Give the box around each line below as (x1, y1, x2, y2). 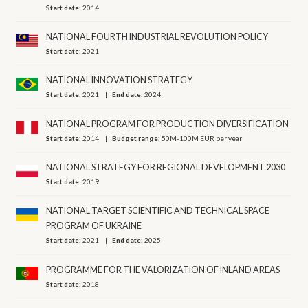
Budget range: (112, 133, 162, 142)
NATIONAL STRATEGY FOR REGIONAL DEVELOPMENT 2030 (46, 162, 286, 173)
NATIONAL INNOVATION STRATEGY (46, 75, 193, 86)
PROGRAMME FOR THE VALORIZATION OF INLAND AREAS (46, 264, 280, 275)
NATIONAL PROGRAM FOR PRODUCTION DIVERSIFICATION (46, 118, 289, 129)
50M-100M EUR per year (162, 133, 243, 142)
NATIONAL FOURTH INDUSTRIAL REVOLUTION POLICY (46, 31, 269, 42)
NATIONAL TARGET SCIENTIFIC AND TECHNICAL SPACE (46, 206, 270, 217)
